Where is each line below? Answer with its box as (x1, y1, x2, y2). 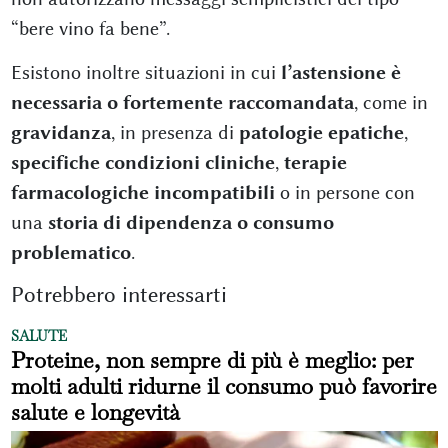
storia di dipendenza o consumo (47, 210, 334, 234)
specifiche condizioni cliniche (10, 150, 275, 174)
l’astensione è (280, 60, 401, 84)
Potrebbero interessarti (10, 281, 227, 308)
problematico (10, 240, 131, 264)
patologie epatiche (238, 120, 404, 144)
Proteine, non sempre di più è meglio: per (10, 345, 414, 374)
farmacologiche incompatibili (10, 180, 275, 204)
